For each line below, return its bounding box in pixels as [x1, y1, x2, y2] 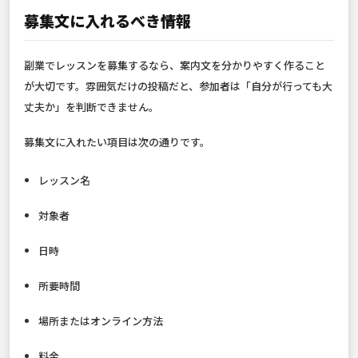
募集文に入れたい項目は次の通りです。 [24, 134, 210, 150]
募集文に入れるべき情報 [24, 10, 191, 32]
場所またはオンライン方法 [38, 313, 164, 329]
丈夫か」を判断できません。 [24, 99, 159, 115]
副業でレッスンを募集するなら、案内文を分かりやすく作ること [24, 58, 325, 74]
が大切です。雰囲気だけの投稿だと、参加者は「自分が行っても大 [24, 78, 332, 94]
